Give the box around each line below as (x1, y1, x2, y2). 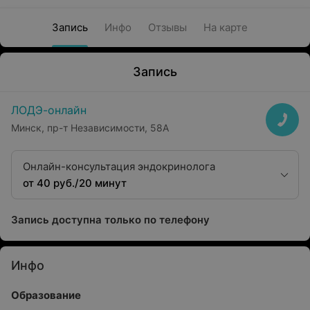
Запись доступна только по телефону (11, 213, 210, 226)
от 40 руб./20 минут (23, 176, 127, 190)
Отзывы (147, 21, 187, 34)
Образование (11, 289, 81, 302)
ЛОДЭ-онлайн (11, 103, 86, 117)
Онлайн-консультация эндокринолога (23, 160, 215, 173)
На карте (203, 21, 248, 34)
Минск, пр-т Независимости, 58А (11, 121, 169, 134)
